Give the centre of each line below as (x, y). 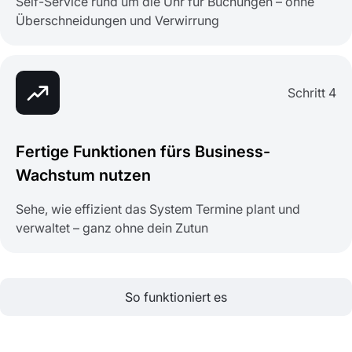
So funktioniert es (176, 297)
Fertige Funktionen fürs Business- (143, 152)
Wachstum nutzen (83, 176)
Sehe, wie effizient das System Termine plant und (158, 209)
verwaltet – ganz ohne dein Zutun (112, 228)
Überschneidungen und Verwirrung (117, 21)
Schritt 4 (312, 93)
